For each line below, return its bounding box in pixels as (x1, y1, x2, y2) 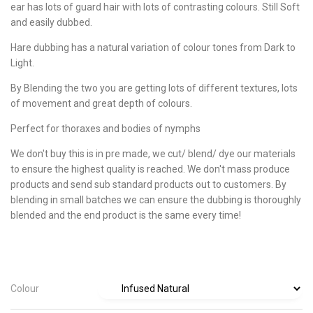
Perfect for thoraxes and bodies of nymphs (10, 122, 201, 134)
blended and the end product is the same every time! (10, 209, 241, 221)
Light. (10, 57, 34, 68)
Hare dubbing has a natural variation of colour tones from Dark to (10, 41, 296, 53)
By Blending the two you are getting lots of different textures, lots (10, 82, 298, 94)
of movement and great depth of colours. (10, 97, 192, 109)
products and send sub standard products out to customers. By (10, 178, 286, 190)
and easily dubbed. (10, 16, 92, 28)
